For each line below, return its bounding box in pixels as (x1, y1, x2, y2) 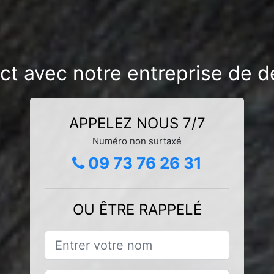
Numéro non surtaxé (92, 135, 182, 147)
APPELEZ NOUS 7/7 (68, 114, 206, 132)
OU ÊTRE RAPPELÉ (72, 200, 202, 218)
